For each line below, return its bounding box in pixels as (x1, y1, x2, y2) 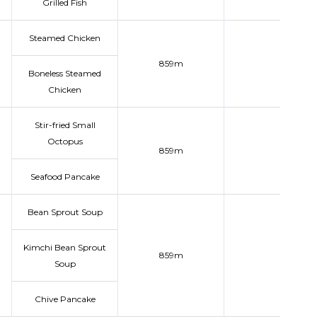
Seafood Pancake (30, 171, 100, 182)
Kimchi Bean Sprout (23, 242, 106, 253)
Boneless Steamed (28, 68, 101, 79)
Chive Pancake (34, 294, 96, 304)
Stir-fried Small (34, 120, 96, 130)
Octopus (47, 136, 83, 146)
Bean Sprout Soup (27, 207, 103, 217)
